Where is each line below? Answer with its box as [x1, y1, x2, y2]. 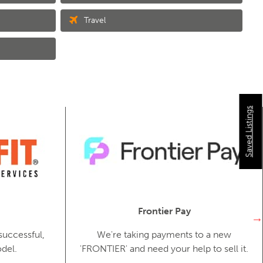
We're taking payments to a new [97, 228, 231, 240]
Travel [82, 15, 106, 25]
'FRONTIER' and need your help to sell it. [80, 242, 248, 254]
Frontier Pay [137, 205, 191, 217]
